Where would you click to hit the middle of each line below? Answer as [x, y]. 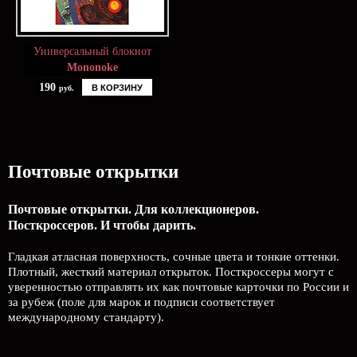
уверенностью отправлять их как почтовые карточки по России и [178, 287]
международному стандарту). [86, 317]
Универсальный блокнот [92, 51]
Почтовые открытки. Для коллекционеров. [133, 209]
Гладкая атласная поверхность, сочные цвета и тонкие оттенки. [174, 257]
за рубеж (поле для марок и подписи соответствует [141, 302]
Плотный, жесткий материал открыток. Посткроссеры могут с [171, 272]
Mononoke [92, 67]
